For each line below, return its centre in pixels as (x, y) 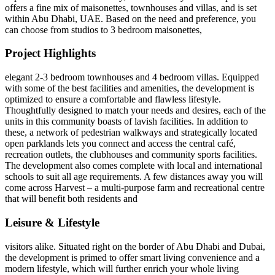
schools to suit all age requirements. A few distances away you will (134, 177)
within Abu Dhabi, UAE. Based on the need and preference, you (130, 18)
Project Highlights (50, 53)
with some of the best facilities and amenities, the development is (130, 88)
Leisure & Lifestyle (52, 222)
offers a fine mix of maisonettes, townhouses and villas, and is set (131, 7)
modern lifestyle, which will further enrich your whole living (122, 268)
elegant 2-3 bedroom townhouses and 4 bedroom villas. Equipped (132, 77)
